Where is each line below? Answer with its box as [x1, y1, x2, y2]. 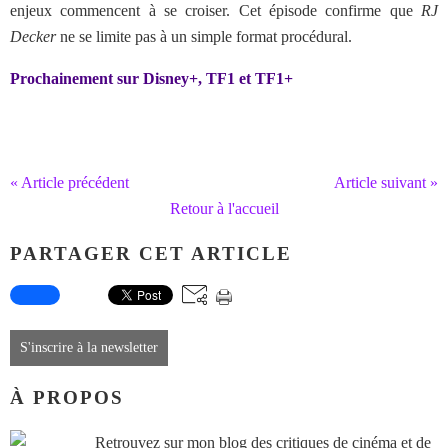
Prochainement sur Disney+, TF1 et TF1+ [10, 70, 293, 87]
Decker [10, 28, 56, 45]
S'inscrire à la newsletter [20, 340, 158, 356]
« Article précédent [10, 174, 129, 191]
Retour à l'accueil [169, 200, 279, 217]
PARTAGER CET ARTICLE [10, 242, 292, 264]
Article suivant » [334, 174, 438, 191]
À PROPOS [10, 387, 124, 409]
